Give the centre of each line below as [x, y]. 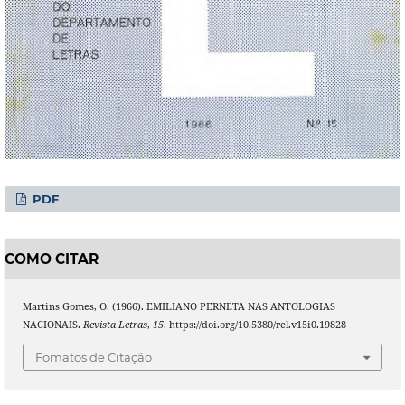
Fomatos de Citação [94, 357]
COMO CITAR [51, 259]
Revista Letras [115, 325]
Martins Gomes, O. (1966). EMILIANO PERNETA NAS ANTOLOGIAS [179, 307]
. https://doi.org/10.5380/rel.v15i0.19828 [254, 325]
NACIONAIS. [52, 325]
